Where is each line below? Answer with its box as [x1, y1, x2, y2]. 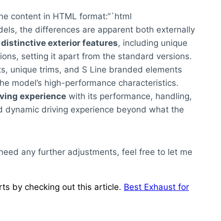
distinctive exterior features [1, 38, 118, 48]
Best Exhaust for [124, 182, 189, 192]
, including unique [118, 38, 187, 48]
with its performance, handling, [66, 91, 192, 102]
